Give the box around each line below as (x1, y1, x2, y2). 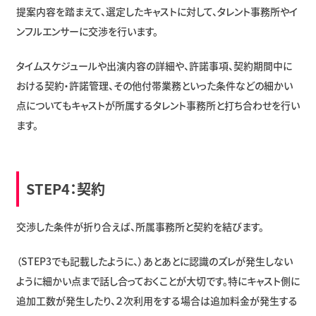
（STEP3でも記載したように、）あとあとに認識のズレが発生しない (16, 253, 293, 268)
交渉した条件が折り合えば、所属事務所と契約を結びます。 (16, 219, 264, 233)
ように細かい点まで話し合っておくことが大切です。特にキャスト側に (16, 273, 300, 288)
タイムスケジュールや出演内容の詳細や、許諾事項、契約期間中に (16, 58, 292, 73)
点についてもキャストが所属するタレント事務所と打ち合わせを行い (16, 97, 300, 112)
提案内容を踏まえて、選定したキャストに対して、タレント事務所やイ (16, 4, 298, 18)
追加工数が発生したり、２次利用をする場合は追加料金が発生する (16, 293, 298, 308)
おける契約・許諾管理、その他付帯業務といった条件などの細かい (16, 78, 293, 92)
